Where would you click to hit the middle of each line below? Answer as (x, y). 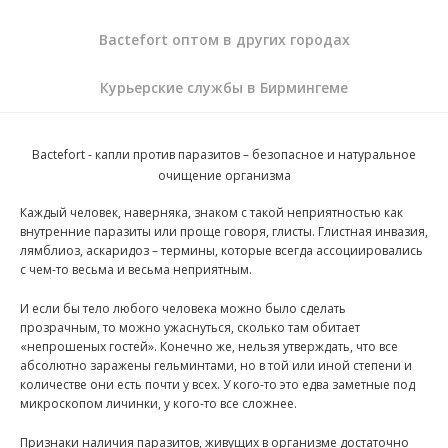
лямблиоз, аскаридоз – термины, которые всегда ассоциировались (221, 250)
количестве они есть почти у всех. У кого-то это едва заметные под (217, 384)
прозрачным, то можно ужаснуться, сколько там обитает (190, 327)
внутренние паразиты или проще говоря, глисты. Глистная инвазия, (224, 231)
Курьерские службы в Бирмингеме (224, 87)
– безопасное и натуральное (328, 154)
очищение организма (224, 175)
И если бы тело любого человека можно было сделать (183, 308)
